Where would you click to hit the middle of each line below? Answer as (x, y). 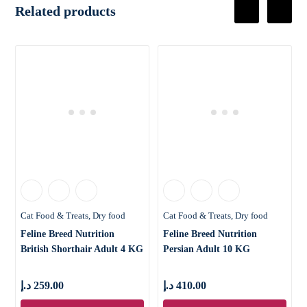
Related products (66, 11)
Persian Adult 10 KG (207, 249)
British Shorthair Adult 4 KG (82, 249)
